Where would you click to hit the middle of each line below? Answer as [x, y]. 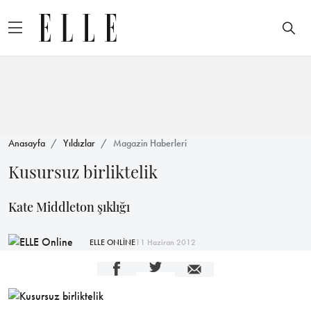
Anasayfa [27, 143]
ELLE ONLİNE [112, 242]
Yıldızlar [79, 143]
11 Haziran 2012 [166, 242]
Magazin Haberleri [150, 143]
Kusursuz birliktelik [83, 171]
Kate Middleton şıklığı [69, 207]
